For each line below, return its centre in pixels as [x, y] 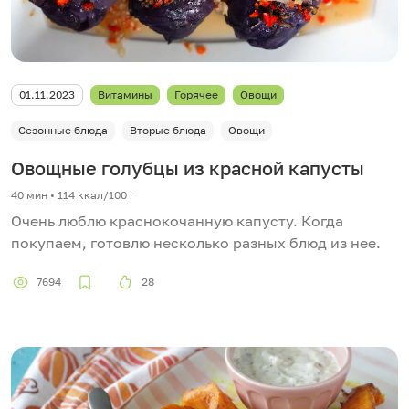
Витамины [125, 94]
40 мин [29, 194]
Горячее [196, 94]
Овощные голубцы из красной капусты [188, 168]
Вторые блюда [168, 130]
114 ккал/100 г [96, 194]
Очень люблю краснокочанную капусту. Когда [177, 220]
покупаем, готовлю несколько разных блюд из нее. [196, 242]
